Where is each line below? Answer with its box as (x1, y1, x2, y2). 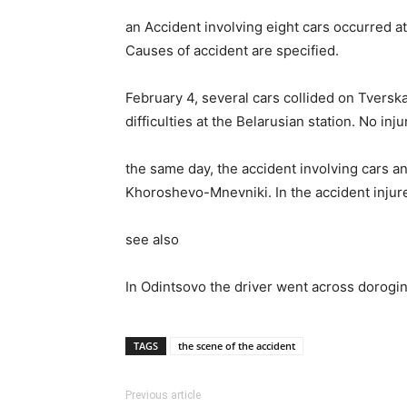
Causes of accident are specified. (125, 42, 339, 59)
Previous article (125, 389, 201, 402)
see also (125, 231, 179, 248)
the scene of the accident (178, 339, 295, 352)
